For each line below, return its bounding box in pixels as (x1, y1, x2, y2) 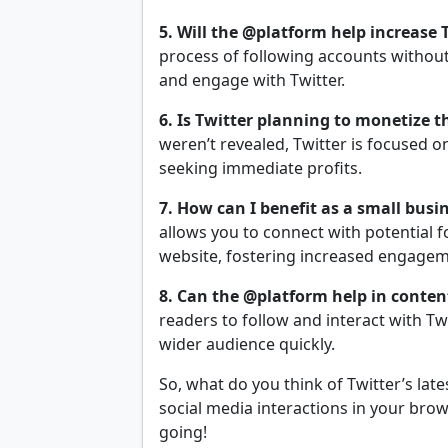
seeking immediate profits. (159, 157, 362, 179)
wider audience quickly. (159, 333, 335, 355)
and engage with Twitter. (159, 69, 345, 91)
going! (159, 421, 207, 443)
